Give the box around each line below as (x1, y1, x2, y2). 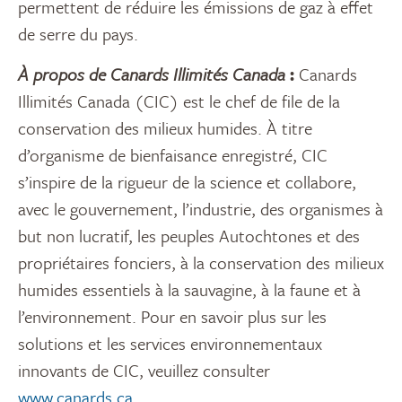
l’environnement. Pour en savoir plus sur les (18, 304, 327, 329)
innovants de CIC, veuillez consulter (18, 358, 270, 383)
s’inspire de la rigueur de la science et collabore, (18, 170, 356, 195)
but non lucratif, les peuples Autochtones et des (18, 223, 360, 249)
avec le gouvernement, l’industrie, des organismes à (18, 197, 383, 222)
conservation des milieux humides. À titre (18, 116, 312, 141)
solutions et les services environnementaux (18, 331, 322, 356)
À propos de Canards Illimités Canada (18, 62, 285, 87)
